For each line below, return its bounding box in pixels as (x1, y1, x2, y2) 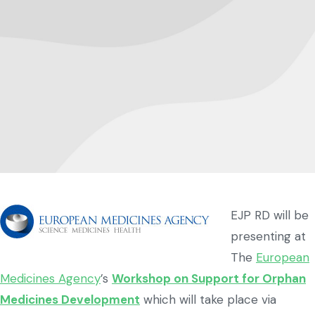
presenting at (231, 229, 306, 245)
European (256, 250, 309, 266)
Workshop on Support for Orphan (112, 271, 306, 287)
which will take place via (140, 292, 276, 308)
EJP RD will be (231, 207, 309, 224)
